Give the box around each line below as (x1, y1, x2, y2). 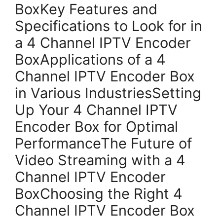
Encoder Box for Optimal (15, 118, 178, 135)
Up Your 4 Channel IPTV (15, 101, 178, 118)
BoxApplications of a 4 (15, 51, 166, 68)
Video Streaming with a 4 (15, 151, 185, 169)
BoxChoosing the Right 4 (15, 185, 183, 202)
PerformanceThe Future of (15, 135, 192, 152)
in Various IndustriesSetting (15, 84, 201, 102)
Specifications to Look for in (15, 17, 202, 35)
